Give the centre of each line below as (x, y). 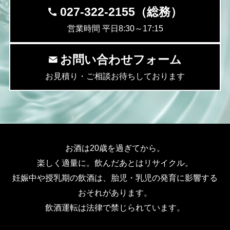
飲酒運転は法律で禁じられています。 (115, 207)
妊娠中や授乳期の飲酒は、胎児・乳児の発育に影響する (115, 177)
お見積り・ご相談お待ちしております (115, 76)
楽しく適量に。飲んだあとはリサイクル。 (115, 162)
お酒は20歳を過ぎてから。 (115, 148)
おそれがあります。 (115, 192)
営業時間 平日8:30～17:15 (115, 28)
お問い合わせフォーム (121, 59)
